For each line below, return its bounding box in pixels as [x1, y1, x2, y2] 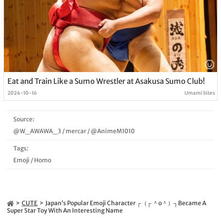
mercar [65, 127, 86, 135]
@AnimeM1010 [90, 127, 135, 135]
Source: [13, 115, 35, 123]
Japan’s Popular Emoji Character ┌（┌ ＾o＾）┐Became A [45, 199, 206, 207]
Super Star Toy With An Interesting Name [7, 206, 123, 214]
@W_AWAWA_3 [13, 127, 61, 135]
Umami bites [184, 89, 216, 96]
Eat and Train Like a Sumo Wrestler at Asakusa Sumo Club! [7, 76, 205, 86]
